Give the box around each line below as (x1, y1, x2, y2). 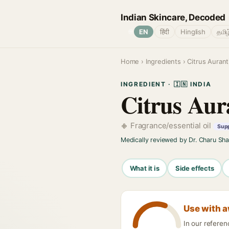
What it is (129, 164, 159, 172)
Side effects (175, 164, 214, 172)
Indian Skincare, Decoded (121, 12, 225, 22)
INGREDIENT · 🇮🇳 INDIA (121, 80, 212, 88)
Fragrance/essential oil (130, 121, 213, 130)
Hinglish (180, 28, 205, 36)
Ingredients (145, 57, 181, 65)
